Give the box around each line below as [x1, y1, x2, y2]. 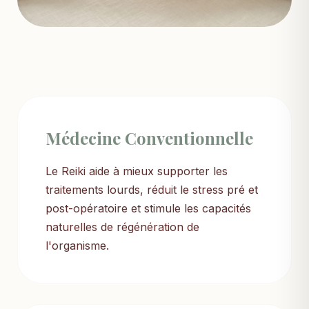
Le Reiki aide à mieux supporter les [46, 164, 228, 179]
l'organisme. [46, 239, 109, 253]
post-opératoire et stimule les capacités [46, 201, 251, 216]
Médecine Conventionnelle [46, 127, 253, 150]
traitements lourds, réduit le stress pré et [46, 183, 258, 197]
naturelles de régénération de [46, 220, 199, 235]
